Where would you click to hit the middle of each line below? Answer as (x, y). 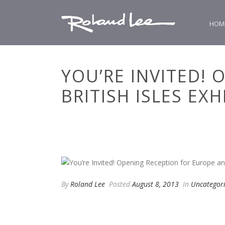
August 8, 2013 (155, 184)
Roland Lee (88, 184)
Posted (120, 184)
